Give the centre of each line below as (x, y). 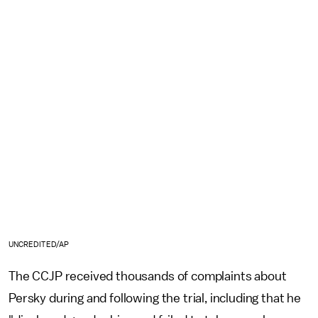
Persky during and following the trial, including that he (155, 298)
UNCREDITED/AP (39, 244)
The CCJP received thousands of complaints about (148, 276)
